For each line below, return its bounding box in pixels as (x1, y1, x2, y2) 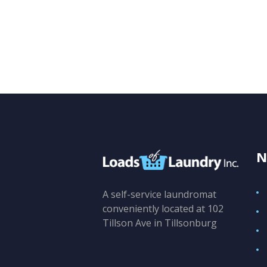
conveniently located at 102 (103, 201, 223, 215)
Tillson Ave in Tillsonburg (103, 216, 217, 229)
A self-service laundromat (103, 187, 216, 201)
